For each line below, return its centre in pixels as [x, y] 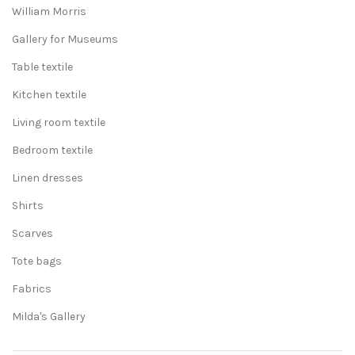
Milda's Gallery [49, 317]
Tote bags [37, 261]
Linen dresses [48, 178]
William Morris [49, 11]
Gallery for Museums [65, 39]
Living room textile [59, 122]
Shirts [28, 206]
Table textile [42, 67]
